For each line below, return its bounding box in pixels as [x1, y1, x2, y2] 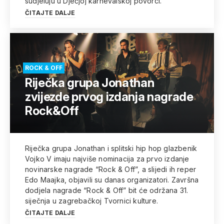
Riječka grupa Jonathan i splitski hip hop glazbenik [25, 144, 197, 152]
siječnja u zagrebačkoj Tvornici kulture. [25, 196, 158, 205]
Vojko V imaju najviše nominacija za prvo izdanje [25, 154, 189, 163]
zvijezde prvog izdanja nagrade [25, 89, 193, 104]
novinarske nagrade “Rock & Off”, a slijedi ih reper [25, 165, 196, 173]
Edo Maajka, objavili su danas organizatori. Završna [25, 175, 199, 184]
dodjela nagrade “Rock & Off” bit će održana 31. [25, 186, 188, 194]
